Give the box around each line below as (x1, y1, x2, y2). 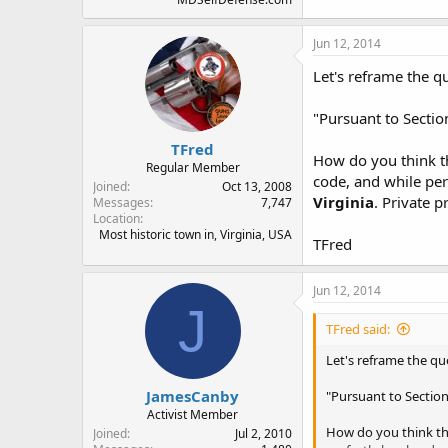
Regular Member (145, 159, 240, 176)
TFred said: (326, 319, 390, 338)
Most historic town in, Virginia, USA (99, 226, 292, 243)
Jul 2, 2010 (235, 425, 292, 442)
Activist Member (147, 406, 238, 423)
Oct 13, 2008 (222, 178, 292, 195)
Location (93, 210, 140, 227)
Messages (93, 194, 150, 211)
